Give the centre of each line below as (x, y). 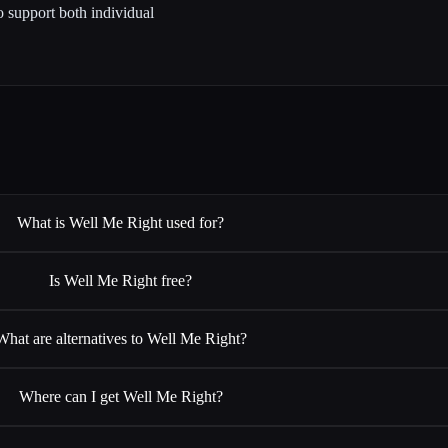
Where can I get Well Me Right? (120, 396)
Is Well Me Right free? (121, 280)
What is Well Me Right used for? (121, 222)
